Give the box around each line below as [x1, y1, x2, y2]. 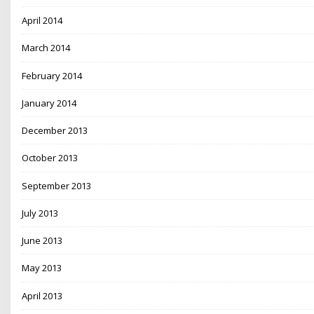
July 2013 [22, 206, 59, 219]
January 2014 [22, 96, 77, 109]
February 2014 [22, 69, 83, 82]
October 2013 [22, 151, 78, 165]
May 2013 [22, 261, 62, 275]
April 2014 [22, 14, 63, 27]
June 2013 [22, 234, 63, 247]
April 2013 [22, 289, 63, 302]
